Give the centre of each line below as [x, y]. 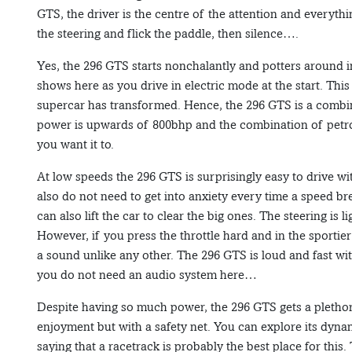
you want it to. [75, 145]
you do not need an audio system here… [147, 275]
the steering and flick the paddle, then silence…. [168, 34]
